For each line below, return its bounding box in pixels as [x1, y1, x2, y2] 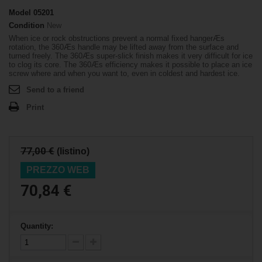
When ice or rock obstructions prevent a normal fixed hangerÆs [9, 34, 225, 43]
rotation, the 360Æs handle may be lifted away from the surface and [9, 43, 239, 51]
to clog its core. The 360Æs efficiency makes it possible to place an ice [9, 60, 252, 69]
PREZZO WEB [26, 165, 89, 175]
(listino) [57, 146, 89, 156]
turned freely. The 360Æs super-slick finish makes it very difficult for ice [9, 51, 253, 60]
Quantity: [20, 222, 53, 230]
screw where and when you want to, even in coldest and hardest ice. [9, 69, 240, 78]
